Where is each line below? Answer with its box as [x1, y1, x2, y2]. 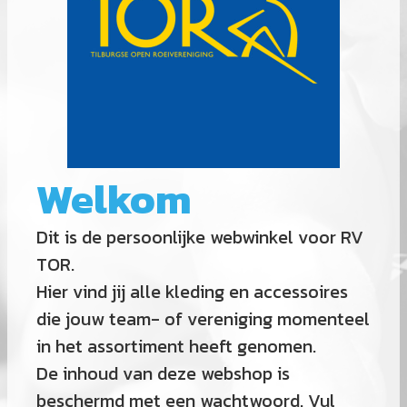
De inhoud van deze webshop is [36, 359, 290, 387]
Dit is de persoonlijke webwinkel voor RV [36, 223, 363, 251]
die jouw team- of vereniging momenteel [36, 304, 370, 333]
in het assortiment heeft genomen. [36, 332, 316, 360]
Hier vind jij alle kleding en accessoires [36, 277, 348, 305]
